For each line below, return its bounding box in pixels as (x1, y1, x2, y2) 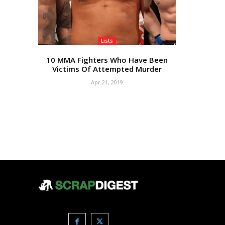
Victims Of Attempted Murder (52, 63, 162, 74)
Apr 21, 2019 (90, 78, 123, 86)
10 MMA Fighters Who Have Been (46, 54, 168, 65)
